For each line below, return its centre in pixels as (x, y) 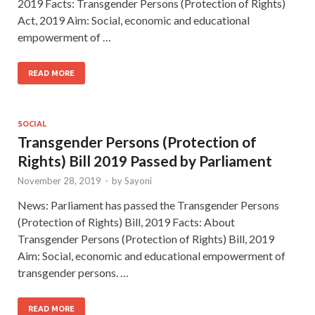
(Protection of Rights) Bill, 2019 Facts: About (126, 221)
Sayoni (138, 180)
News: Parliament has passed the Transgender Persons (148, 205)
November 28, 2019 (59, 180)
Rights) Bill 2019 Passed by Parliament (145, 160)
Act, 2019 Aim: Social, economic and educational (134, 20)
